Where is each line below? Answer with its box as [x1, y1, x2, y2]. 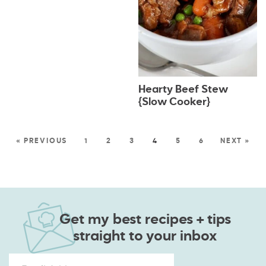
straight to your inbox [73, 229, 217, 244]
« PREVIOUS [16, 138, 68, 145]
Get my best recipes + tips [59, 213, 231, 227]
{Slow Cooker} [138, 96, 210, 107]
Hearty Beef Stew [138, 84, 228, 95]
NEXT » [220, 138, 250, 145]
